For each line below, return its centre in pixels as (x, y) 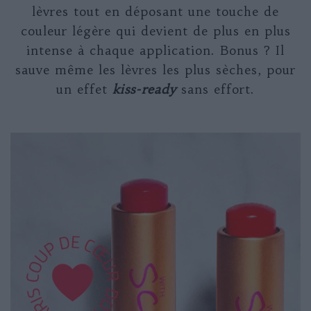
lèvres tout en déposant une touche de (155, 12)
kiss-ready (144, 90)
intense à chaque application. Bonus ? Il (155, 51)
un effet (84, 90)
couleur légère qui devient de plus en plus (155, 31)
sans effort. (216, 90)
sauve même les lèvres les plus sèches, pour (155, 70)
